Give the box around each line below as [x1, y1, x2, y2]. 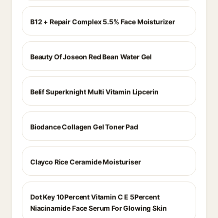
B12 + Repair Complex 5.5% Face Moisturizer [30, 18, 175, 26]
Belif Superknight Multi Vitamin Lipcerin [30, 88, 159, 96]
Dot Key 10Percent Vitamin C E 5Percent [30, 193, 160, 201]
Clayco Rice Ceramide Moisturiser [30, 158, 141, 166]
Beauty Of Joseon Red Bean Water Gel [30, 53, 152, 61]
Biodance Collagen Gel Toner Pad [30, 123, 138, 131]
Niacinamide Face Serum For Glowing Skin [30, 204, 167, 212]
